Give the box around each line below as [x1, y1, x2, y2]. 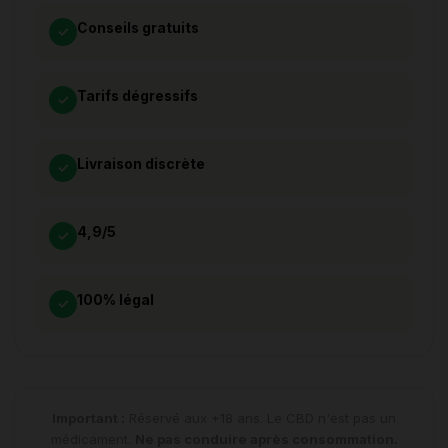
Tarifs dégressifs [77, 88, 198, 105]
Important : [52, 410, 125, 427]
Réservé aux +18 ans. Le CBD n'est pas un [125, 410, 396, 427]
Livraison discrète [77, 156, 205, 173]
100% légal [77, 292, 154, 309]
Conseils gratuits [77, 20, 199, 37]
